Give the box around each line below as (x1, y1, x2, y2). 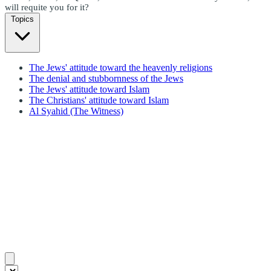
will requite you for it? (5, 2, 89, 12)
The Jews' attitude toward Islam (29, 83, 149, 94)
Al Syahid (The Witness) (29, 105, 123, 116)
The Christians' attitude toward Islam (29, 94, 169, 105)
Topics (11, 14, 34, 24)
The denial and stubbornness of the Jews (29, 73, 183, 83)
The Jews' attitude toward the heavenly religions (29, 62, 212, 73)
